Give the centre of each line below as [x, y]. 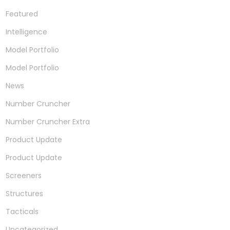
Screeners [24, 176]
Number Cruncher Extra [48, 122]
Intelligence [26, 32]
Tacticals [22, 212]
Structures [24, 194]
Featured [22, 14]
